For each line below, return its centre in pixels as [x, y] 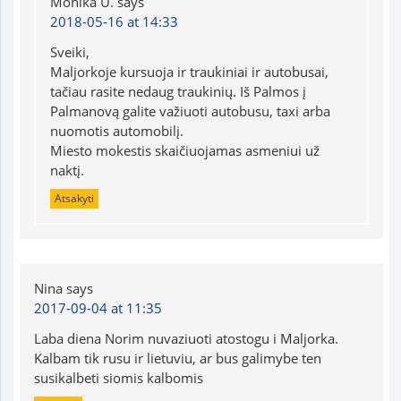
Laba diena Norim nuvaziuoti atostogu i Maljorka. [186, 338]
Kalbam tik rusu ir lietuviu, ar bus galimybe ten [177, 358]
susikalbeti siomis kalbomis [118, 377]
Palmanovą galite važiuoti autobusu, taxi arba [190, 111]
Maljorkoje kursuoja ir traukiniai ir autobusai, [189, 71]
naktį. [67, 170]
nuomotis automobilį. [116, 130]
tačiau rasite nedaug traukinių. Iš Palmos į [178, 91]
